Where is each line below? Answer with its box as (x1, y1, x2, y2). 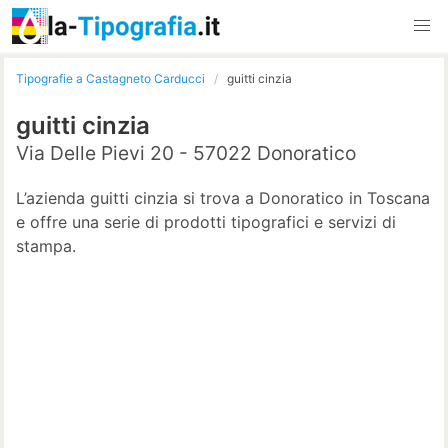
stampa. (16, 235, 76, 256)
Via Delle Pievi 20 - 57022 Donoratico (16, 140, 356, 165)
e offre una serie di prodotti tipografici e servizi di (16, 211, 396, 232)
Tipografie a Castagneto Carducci (16, 70, 205, 86)
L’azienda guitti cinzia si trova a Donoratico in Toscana (16, 187, 430, 208)
